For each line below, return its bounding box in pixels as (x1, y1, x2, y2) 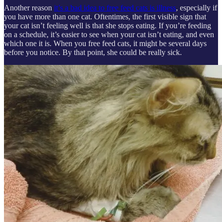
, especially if (176, 3, 217, 12)
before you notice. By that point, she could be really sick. (4, 48, 182, 57)
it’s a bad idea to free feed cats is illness (54, 3, 176, 12)
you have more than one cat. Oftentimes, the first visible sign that (4, 12, 206, 21)
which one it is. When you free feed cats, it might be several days (4, 39, 207, 48)
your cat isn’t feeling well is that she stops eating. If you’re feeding (4, 21, 211, 30)
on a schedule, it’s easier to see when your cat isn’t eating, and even (4, 30, 214, 39)
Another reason (4, 3, 54, 12)
